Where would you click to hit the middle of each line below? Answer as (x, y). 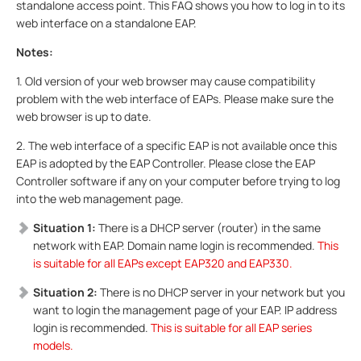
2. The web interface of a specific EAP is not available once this (176, 145)
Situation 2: (66, 292)
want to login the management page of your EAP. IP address (185, 309)
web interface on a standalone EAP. (106, 23)
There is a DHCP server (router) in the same (210, 227)
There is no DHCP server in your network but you (222, 292)
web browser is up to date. (84, 116)
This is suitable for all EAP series (231, 327)
